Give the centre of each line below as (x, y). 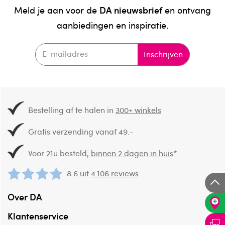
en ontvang (187, 10)
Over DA (25, 196)
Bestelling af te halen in (72, 110)
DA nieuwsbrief (131, 10)
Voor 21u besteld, (60, 153)
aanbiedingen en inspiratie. (113, 25)
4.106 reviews (115, 173)
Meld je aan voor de (57, 10)
